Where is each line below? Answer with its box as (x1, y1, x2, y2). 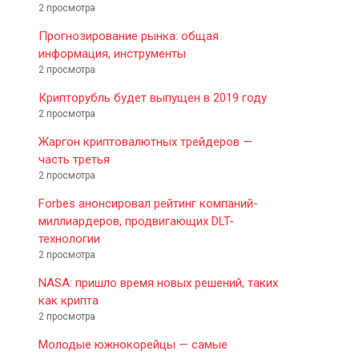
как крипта (38, 292, 99, 308)
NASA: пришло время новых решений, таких (38, 275, 278, 290)
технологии (38, 231, 100, 246)
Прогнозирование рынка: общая (38, 28, 219, 43)
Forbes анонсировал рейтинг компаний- (38, 196, 258, 211)
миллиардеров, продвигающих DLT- (38, 213, 234, 228)
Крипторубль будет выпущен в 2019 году (38, 90, 267, 105)
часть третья (38, 151, 110, 167)
